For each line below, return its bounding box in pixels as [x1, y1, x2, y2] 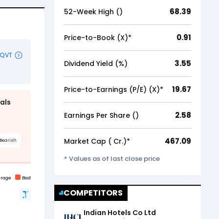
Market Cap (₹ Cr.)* [64, 136, 130, 146]
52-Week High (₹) [64, 6, 123, 17]
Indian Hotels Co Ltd [84, 208, 156, 218]
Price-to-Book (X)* [64, 32, 131, 43]
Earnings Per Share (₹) [64, 110, 139, 120]
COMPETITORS [64, 187, 123, 198]
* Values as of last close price [64, 153, 160, 163]
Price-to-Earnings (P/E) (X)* [64, 84, 163, 94]
